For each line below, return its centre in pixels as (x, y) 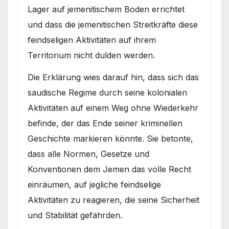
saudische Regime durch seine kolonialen (107, 92)
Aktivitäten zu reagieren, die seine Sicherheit (113, 200)
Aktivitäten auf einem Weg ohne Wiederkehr (113, 108)
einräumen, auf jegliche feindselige (94, 184)
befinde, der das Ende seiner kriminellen (105, 123)
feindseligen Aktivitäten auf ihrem (92, 40)
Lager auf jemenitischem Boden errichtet (106, 9)
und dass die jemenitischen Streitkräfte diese (113, 24)
